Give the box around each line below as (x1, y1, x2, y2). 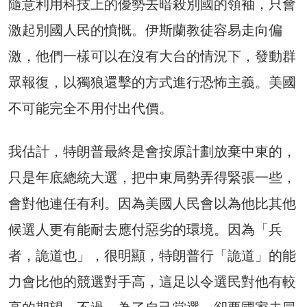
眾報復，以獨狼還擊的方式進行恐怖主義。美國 (8, 73, 296, 90)
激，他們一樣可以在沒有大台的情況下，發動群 (8, 47, 296, 64)
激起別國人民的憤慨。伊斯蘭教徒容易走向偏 (8, 21, 282, 38)
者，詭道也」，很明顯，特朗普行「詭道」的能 (8, 247, 296, 264)
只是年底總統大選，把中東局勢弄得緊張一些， (8, 169, 296, 186)
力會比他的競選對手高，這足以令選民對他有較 (8, 273, 296, 290)
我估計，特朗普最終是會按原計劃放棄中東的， (8, 143, 296, 160)
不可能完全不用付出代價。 (8, 99, 173, 116)
